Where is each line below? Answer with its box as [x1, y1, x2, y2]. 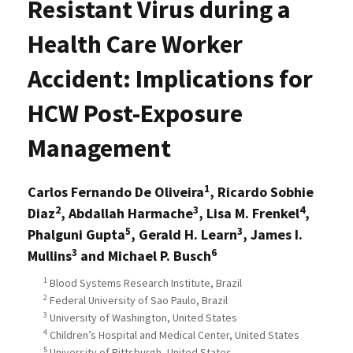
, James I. [243, 225, 303, 244]
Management [28, 132, 171, 165]
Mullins [28, 247, 72, 266]
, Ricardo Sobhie [210, 183, 314, 202]
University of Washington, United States [47, 310, 237, 325]
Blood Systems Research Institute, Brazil [47, 276, 242, 291]
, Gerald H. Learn [131, 225, 237, 244]
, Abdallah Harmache [61, 204, 193, 223]
